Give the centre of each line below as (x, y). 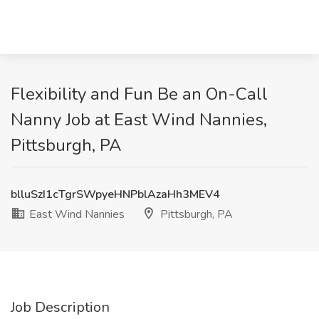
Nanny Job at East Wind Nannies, (139, 120)
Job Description (60, 307)
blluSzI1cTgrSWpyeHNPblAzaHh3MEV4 (115, 194)
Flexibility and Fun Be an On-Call (139, 94)
